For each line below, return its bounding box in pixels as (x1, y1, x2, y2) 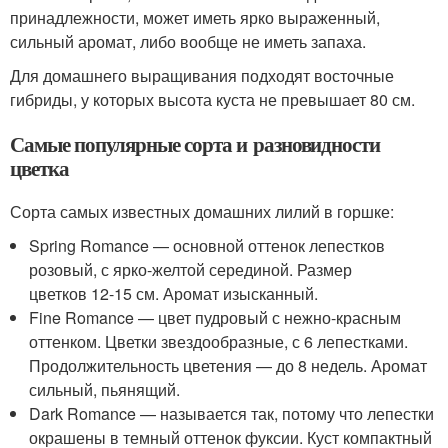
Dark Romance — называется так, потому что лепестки (29, 402, 435, 425)
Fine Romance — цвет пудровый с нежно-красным (29, 306, 402, 329)
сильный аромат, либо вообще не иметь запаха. (10, 30, 366, 53)
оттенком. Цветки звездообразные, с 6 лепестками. (29, 330, 409, 353)
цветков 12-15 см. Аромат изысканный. (29, 282, 319, 305)
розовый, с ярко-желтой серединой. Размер (29, 258, 353, 281)
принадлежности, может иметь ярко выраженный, (10, 6, 380, 29)
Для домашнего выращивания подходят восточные (10, 64, 394, 87)
